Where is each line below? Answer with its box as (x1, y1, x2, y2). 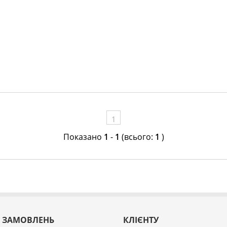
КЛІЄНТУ (123, 214, 159, 226)
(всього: (119, 131, 155, 143)
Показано (63, 131, 104, 143)
